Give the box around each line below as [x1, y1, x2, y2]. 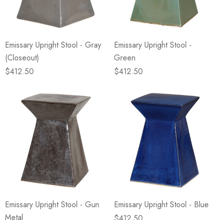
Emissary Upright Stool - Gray [5, 39, 101, 51]
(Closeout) [5, 52, 39, 63]
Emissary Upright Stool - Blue [114, 199, 209, 210]
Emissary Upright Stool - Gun [5, 199, 99, 210]
